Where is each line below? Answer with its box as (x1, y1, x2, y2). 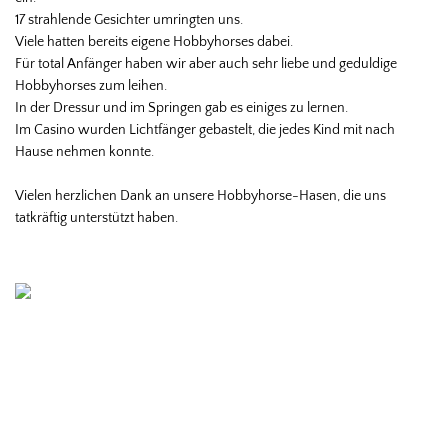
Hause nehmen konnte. (15, 144, 154, 161)
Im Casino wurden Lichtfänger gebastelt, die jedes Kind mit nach (15, 122, 395, 139)
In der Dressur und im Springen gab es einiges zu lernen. (15, 100, 348, 117)
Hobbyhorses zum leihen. (15, 78, 167, 95)
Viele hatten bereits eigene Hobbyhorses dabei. (15, 34, 293, 51)
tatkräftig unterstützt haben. (15, 210, 178, 227)
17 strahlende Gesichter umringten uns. (15, 12, 243, 29)
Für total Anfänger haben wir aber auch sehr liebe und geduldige (15, 56, 397, 73)
